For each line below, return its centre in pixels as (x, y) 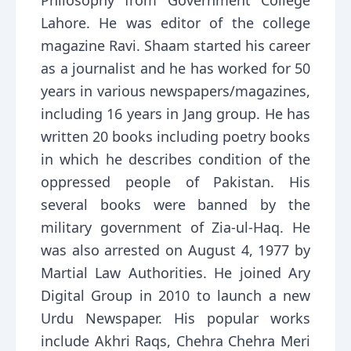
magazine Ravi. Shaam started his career (175, 45)
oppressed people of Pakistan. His (175, 182)
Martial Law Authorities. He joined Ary (175, 273)
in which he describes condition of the (175, 159)
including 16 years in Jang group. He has (175, 114)
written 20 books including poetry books (175, 136)
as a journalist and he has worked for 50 (175, 68)
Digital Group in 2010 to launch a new (175, 295)
